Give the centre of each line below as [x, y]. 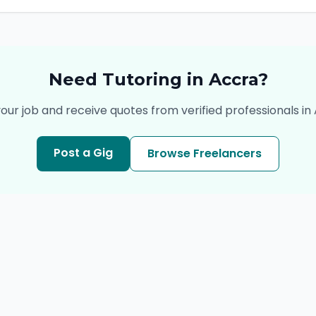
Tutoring [142, 79]
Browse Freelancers [205, 153]
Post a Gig [83, 153]
